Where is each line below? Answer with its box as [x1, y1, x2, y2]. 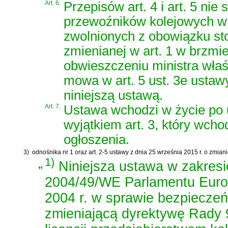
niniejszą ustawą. [64, 88, 163, 102]
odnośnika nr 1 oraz [32, 149, 89, 156]
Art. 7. [45, 102, 61, 110]
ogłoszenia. [64, 132, 129, 147]
